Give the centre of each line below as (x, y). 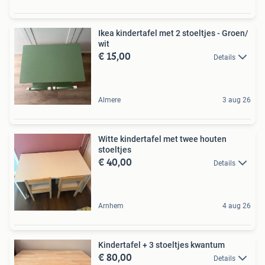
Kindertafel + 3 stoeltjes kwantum (161, 245)
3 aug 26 (237, 100)
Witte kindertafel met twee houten (162, 139)
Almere (109, 100)
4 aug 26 (237, 206)
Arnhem (111, 206)
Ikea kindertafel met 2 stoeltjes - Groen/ (173, 33)
